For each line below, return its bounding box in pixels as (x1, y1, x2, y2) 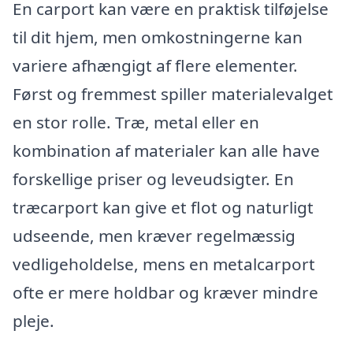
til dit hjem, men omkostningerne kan (13, 26, 303, 49)
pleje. (13, 310, 54, 333)
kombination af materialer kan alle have (13, 139, 320, 162)
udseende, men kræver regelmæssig (13, 225, 295, 247)
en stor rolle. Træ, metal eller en (13, 111, 259, 134)
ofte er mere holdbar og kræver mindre (13, 281, 318, 304)
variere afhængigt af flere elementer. (13, 54, 298, 77)
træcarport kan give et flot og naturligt (13, 196, 314, 219)
